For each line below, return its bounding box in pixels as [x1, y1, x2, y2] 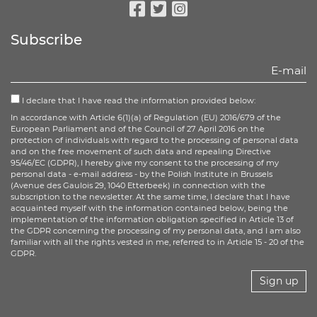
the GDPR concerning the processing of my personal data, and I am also [11, 226, 301, 236]
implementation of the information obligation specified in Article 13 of [11, 214, 294, 224]
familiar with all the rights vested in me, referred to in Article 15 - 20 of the [11, 237, 304, 247]
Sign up [260, 275, 298, 287]
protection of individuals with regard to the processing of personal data [11, 135, 299, 145]
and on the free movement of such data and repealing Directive [11, 146, 271, 156]
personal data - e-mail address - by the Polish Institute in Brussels [11, 169, 272, 179]
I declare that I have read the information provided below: [20, 96, 255, 105]
